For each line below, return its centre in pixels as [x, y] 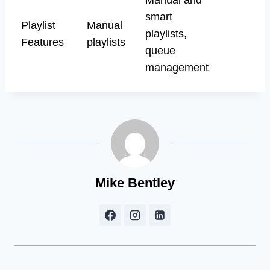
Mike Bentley [135, 183]
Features [42, 42]
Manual [105, 25]
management [177, 67]
